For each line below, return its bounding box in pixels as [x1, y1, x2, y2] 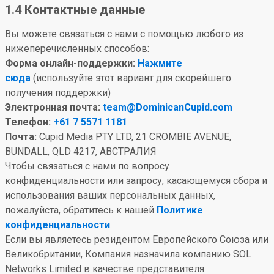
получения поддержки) [5, 87, 111, 98]
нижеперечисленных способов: [5, 43, 149, 54]
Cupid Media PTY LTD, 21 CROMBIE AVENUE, [37, 131, 231, 143]
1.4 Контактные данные [5, 2, 145, 17]
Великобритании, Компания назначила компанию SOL [5, 248, 251, 260]
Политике [157, 204, 203, 216]
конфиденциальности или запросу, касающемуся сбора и [5, 175, 267, 187]
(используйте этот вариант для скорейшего [31, 72, 231, 84]
